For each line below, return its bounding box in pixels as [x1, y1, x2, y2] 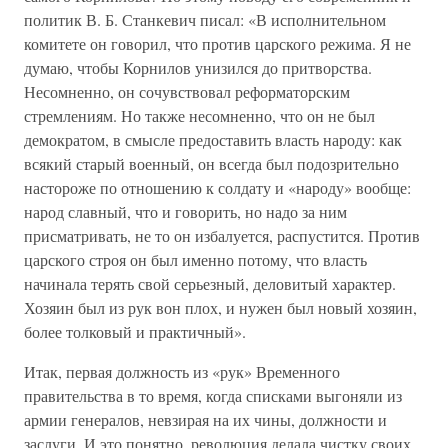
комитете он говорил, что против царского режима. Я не [24, 33, 411, 55]
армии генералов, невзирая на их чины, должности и [24, 409, 387, 431]
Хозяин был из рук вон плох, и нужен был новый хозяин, [24, 297, 417, 319]
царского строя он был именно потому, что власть [24, 249, 367, 271]
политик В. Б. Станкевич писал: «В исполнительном [24, 9, 386, 31]
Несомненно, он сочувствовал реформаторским [24, 81, 350, 103]
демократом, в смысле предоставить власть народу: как [24, 129, 402, 151]
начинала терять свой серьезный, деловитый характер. [24, 273, 396, 295]
